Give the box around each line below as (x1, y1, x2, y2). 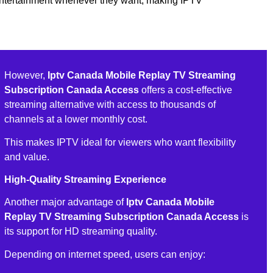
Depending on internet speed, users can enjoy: (4, 249, 205, 260)
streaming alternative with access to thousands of (4, 99, 216, 110)
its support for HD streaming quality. (4, 225, 157, 236)
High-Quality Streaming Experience (4, 174, 166, 185)
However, (4, 69, 48, 80)
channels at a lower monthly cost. (4, 113, 147, 124)
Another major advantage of (4, 196, 126, 207)
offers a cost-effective (138, 84, 232, 95)
